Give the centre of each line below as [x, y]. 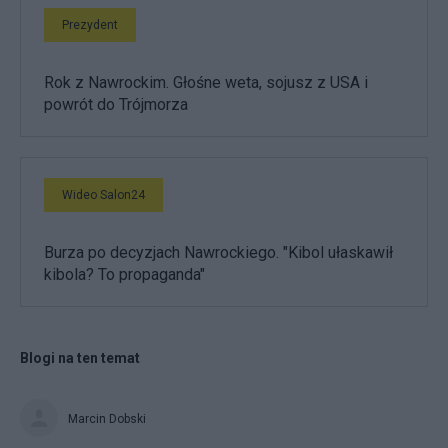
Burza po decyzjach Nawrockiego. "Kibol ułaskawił [218, 252]
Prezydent [90, 24]
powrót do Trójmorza [116, 104]
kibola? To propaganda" [124, 274]
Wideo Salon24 [103, 194]
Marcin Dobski [107, 418]
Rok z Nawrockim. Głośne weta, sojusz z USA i [206, 82]
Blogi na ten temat [80, 357]
